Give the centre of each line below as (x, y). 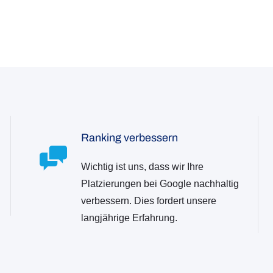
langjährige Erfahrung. (129, 218)
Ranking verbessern (129, 137)
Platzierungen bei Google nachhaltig (160, 183)
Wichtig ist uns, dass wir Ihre (142, 166)
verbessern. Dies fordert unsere (148, 200)
